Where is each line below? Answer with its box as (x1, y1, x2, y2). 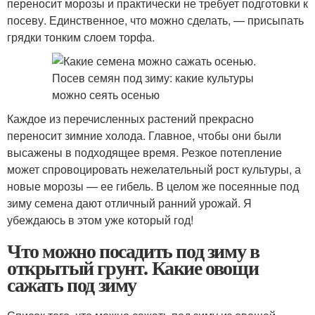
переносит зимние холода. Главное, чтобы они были (7, 127, 281, 143)
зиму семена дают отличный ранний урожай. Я (7, 195, 252, 211)
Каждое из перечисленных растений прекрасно (7, 110, 254, 127)
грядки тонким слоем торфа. (7, 29, 155, 45)
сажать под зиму (7, 270, 136, 299)
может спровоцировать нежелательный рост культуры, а (7, 161, 301, 177)
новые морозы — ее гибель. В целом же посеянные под (7, 178, 299, 194)
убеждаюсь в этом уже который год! (7, 212, 193, 228)
